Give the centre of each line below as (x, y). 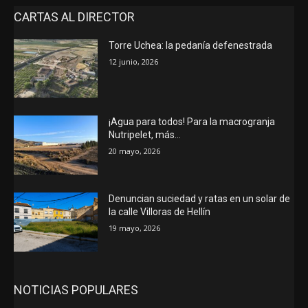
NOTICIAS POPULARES (76, 289)
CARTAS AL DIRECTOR (74, 16)
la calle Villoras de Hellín (160, 211)
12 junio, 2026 (134, 61)
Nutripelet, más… (145, 135)
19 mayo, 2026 (135, 228)
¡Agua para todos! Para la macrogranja (192, 122)
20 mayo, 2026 (135, 151)
